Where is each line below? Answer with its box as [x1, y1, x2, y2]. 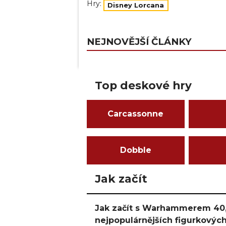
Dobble [120, 145, 151, 155]
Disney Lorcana [107, 2, 164, 10]
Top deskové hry [95, 79, 192, 92]
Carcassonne [107, 109, 164, 119]
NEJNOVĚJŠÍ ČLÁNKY [87, 36, 192, 48]
